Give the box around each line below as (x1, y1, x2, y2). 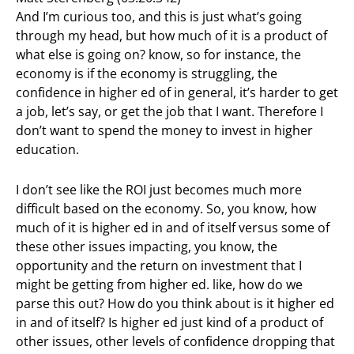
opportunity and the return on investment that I (16, 256, 302, 274)
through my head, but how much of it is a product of (16, 27, 327, 45)
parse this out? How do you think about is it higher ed (16, 294, 334, 312)
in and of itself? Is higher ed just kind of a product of (16, 313, 323, 331)
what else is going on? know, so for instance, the (16, 46, 301, 64)
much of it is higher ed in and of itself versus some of (16, 218, 330, 236)
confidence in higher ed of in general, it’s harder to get (16, 84, 338, 102)
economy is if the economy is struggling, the (16, 65, 277, 83)
